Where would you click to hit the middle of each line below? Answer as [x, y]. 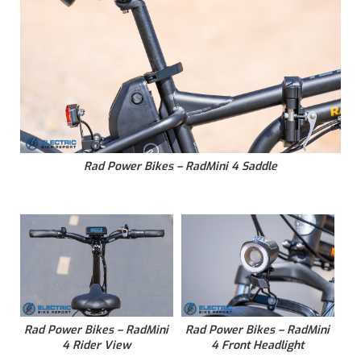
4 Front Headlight [258, 345]
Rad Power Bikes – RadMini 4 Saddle [180, 167]
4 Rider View [97, 345]
